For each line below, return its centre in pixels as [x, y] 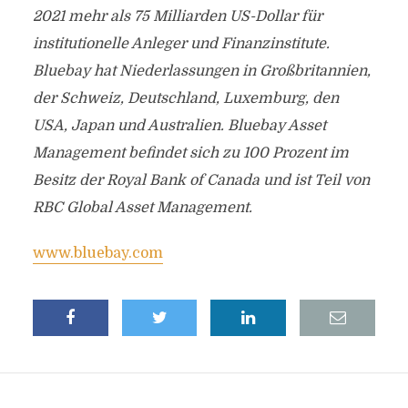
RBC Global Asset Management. [142, 208]
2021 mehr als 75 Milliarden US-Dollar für [177, 16]
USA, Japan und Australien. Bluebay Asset [179, 126]
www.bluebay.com [97, 253]
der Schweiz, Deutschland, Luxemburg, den [185, 98]
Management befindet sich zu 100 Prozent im [190, 153]
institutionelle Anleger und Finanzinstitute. [181, 44]
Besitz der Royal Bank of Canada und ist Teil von [201, 180]
